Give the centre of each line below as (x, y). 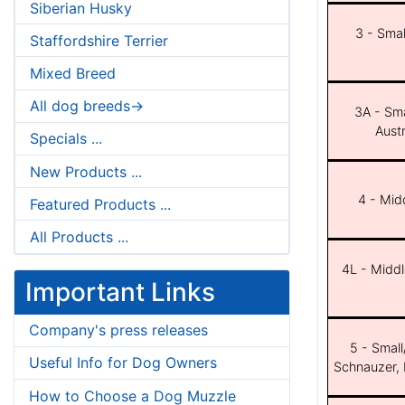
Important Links (120, 292)
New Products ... (86, 171)
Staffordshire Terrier (99, 40)
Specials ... (66, 139)
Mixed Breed (73, 74)
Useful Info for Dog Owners (123, 363)
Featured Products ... (100, 204)
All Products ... (79, 236)
